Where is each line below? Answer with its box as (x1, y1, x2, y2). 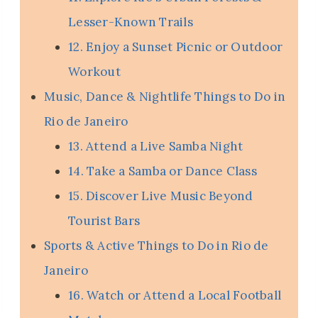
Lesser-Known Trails (68, 14, 193, 31)
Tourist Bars (68, 213, 141, 229)
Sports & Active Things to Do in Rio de (44, 238, 269, 254)
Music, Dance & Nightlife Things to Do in (44, 89, 286, 105)
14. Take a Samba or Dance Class (68, 163, 257, 180)
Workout (68, 64, 121, 80)
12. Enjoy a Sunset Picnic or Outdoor (68, 39, 283, 55)
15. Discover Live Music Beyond (68, 188, 253, 204)
